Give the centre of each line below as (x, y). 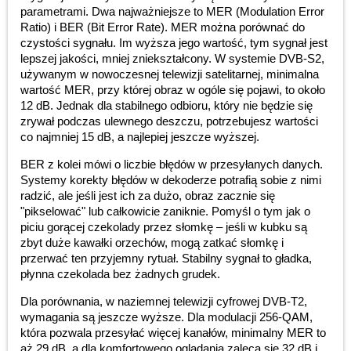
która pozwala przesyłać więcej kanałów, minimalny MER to (173, 333)
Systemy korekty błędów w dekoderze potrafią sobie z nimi (171, 180)
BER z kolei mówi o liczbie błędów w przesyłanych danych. (172, 165)
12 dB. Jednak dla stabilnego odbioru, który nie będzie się (166, 106)
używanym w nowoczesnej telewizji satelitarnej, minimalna (170, 74)
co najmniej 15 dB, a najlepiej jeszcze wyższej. (140, 137)
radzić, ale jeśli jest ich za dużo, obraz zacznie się (148, 196)
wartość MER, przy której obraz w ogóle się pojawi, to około (173, 90)
